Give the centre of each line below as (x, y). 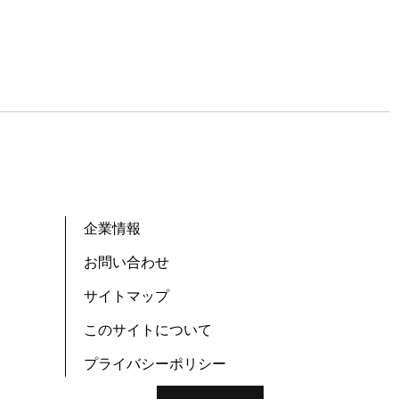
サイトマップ (126, 296)
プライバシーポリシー (155, 364)
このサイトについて (148, 330)
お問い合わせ (126, 262)
